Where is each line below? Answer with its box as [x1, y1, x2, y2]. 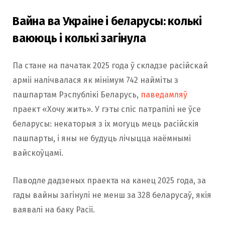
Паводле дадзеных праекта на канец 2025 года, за [13, 175, 206, 185]
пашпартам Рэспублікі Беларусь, [13, 89, 141, 99]
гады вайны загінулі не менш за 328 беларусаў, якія [13, 190, 211, 200]
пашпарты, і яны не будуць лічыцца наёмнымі [13, 133, 191, 143]
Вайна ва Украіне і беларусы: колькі [13, 14, 202, 28]
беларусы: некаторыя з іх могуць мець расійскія [13, 119, 199, 129]
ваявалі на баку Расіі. [13, 204, 95, 214]
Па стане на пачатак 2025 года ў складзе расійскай [13, 60, 208, 70]
